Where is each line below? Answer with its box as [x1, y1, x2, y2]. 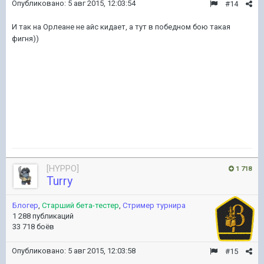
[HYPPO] [47, 163, 79, 174]
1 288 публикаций [12, 212, 74, 220]
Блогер [12, 201, 38, 210]
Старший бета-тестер [42, 201, 119, 210]
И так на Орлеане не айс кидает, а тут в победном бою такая [12, 22, 230, 31]
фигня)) [12, 34, 39, 43]
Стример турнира [123, 201, 186, 210]
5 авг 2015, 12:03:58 [68, 246, 136, 255]
